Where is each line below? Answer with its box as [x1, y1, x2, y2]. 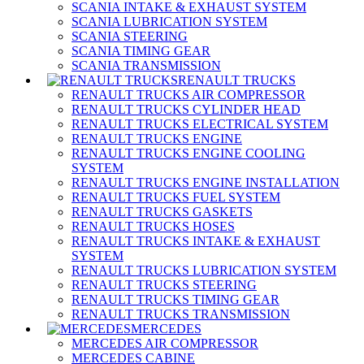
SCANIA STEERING [71, 29, 188, 44]
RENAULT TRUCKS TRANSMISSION [71, 307, 290, 322]
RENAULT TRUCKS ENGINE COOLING [71, 146, 305, 161]
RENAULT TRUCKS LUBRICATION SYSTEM [71, 263, 336, 278]
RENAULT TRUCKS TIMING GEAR [71, 292, 279, 307]
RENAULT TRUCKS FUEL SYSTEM [71, 190, 280, 205]
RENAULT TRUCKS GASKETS [71, 205, 253, 219]
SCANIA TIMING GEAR [71, 44, 210, 58]
